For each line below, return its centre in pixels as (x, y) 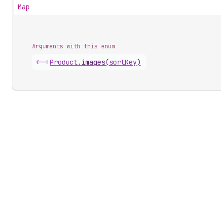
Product (64, 62)
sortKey (123, 62)
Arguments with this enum (74, 46)
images (93, 62)
